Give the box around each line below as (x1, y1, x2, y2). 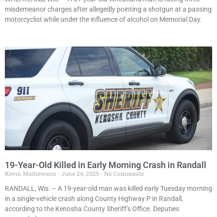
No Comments (103, 170, 144, 178)
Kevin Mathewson (5, 170, 58, 178)
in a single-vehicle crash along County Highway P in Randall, (5, 195, 183, 203)
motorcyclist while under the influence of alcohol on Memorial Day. (5, 15, 202, 24)
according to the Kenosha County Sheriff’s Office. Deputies (5, 205, 179, 213)
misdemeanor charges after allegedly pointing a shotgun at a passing (5, 5, 212, 14)
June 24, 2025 (60, 170, 100, 178)
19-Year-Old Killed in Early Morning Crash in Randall (5, 160, 206, 170)
